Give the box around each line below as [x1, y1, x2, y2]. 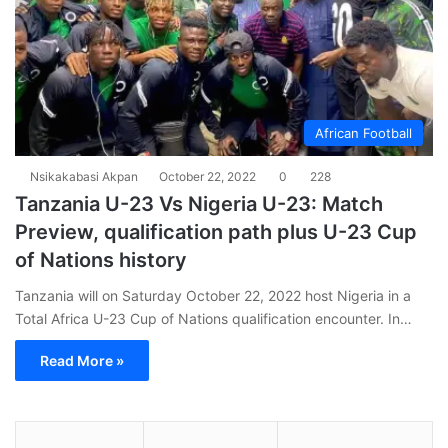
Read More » [40, 351, 124, 369]
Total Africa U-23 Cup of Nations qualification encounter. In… [15, 309, 412, 327]
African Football [315, 124, 412, 141]
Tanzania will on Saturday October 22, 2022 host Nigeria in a [15, 286, 411, 304]
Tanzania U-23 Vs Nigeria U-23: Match [15, 191, 383, 216]
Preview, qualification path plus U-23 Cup [15, 219, 417, 244]
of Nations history [15, 247, 187, 272]
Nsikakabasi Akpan [30, 168, 138, 184]
